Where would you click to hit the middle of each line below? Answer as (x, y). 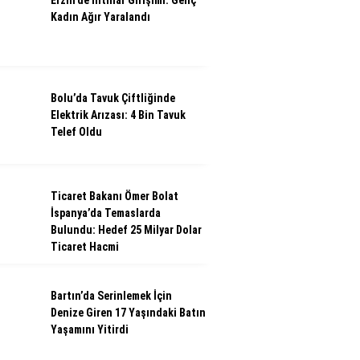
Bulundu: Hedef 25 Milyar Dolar (126, 230)
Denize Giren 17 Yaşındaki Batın (128, 313)
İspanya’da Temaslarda (106, 213)
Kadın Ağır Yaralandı (100, 17)
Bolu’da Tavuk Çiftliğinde (113, 98)
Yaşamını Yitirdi (90, 329)
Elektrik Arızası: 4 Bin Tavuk (118, 115)
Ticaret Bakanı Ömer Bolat (115, 196)
